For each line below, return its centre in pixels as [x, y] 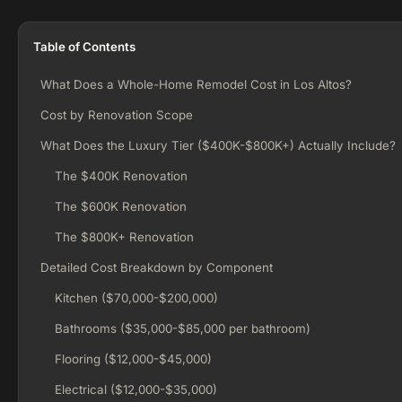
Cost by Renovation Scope [117, 115]
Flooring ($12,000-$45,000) [133, 359]
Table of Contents [84, 47]
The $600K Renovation [121, 206]
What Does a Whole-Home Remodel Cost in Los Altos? [196, 84]
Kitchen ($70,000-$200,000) [136, 298]
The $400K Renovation [121, 176]
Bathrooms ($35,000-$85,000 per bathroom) [183, 328]
